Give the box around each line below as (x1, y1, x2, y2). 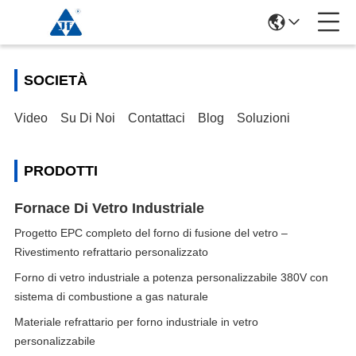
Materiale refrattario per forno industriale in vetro (14, 315, 258, 328)
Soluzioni (237, 111, 290, 125)
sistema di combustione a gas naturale (14, 290, 208, 303)
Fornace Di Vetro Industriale (14, 200, 204, 216)
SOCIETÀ (24, 72, 87, 88)
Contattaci (128, 111, 185, 125)
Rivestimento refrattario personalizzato (14, 246, 208, 258)
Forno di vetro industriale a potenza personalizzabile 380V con (14, 271, 328, 284)
